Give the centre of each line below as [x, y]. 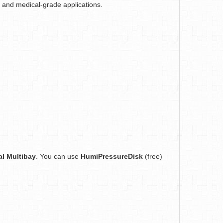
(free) [153, 156]
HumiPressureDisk [112, 156]
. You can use [58, 156]
